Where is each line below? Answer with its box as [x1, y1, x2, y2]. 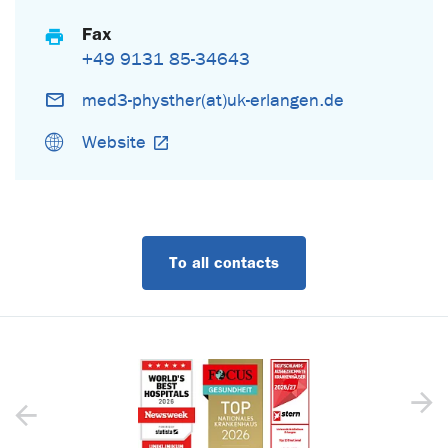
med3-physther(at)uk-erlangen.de [82, 89, 345, 111]
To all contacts [169, 252, 279, 272]
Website [82, 131, 147, 153]
